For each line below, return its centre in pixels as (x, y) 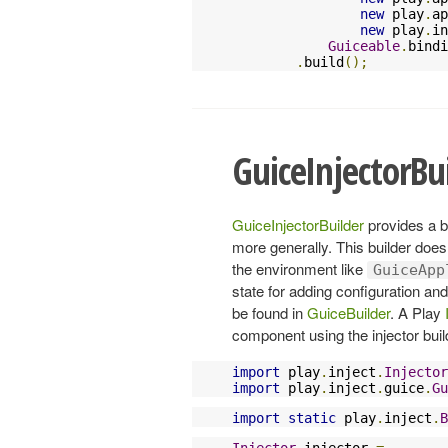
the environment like (299, 268)
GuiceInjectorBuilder (298, 224)
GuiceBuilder (348, 312)
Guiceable (364, 45)
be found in (269, 312)
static (312, 417)
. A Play (417, 312)
